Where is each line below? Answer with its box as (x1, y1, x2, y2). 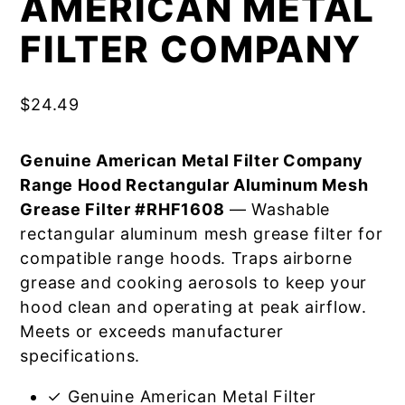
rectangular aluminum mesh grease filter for (20, 224, 383, 243)
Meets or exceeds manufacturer (20, 322, 284, 341)
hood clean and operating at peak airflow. (20, 297, 367, 316)
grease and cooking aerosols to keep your (20, 273, 368, 292)
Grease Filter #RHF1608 (20, 200, 225, 219)
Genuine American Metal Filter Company (20, 151, 364, 170)
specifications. (20, 346, 141, 365)
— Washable (224, 200, 331, 219)
